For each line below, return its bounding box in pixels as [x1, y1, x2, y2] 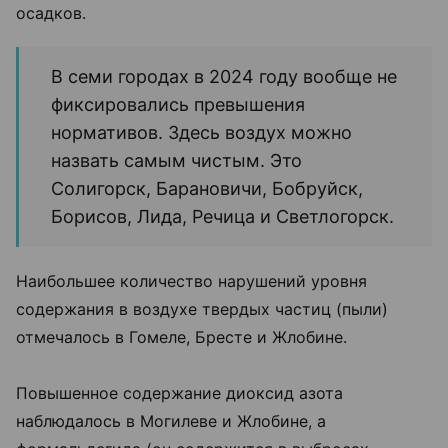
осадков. [16, 3, 86, 24]
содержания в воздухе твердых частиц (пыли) [16, 299, 388, 320]
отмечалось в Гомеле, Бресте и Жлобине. [16, 327, 347, 348]
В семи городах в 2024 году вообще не [51, 66, 397, 88]
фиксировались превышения [51, 94, 305, 116]
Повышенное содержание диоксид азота [16, 383, 343, 404]
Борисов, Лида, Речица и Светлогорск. [51, 206, 394, 228]
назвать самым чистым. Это [51, 150, 302, 172]
